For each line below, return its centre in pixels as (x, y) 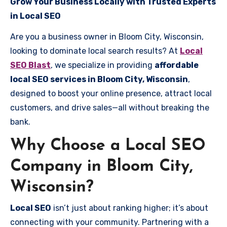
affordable (177, 65)
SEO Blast (30, 65)
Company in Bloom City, (102, 166)
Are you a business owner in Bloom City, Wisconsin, (107, 36)
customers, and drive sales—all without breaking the (110, 107)
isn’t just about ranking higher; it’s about (130, 208)
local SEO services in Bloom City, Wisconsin (99, 79)
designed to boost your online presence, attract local (111, 93)
